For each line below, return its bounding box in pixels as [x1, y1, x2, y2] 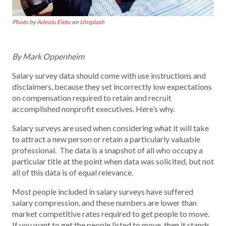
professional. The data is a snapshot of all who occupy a [12, 145, 203, 155]
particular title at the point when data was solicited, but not [12, 156, 214, 166]
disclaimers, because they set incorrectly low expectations [12, 82, 212, 92]
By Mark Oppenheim [12, 51, 84, 62]
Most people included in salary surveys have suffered [12, 187, 193, 197]
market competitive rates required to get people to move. [12, 209, 211, 219]
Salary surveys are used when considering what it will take [12, 123, 209, 133]
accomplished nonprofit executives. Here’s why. [12, 104, 176, 114]
